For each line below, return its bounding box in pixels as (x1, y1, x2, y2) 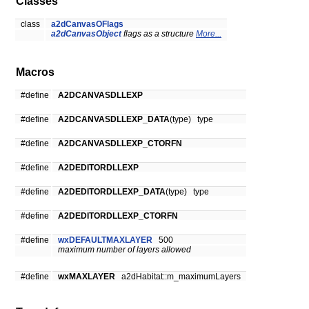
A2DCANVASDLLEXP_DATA (58, 115, 170, 124)
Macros (16, 66, 54, 79)
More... (196, 30, 221, 39)
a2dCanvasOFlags (51, 20, 123, 29)
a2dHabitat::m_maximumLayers (115, 272, 241, 281)
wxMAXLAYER (58, 272, 115, 281)
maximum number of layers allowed (58, 246, 191, 255)
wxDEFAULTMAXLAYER (58, 236, 152, 245)
